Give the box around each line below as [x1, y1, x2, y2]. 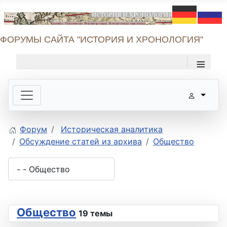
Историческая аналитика [61, 124, 163, 135]
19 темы [79, 208, 112, 219]
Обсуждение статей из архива [19, 136, 142, 147]
